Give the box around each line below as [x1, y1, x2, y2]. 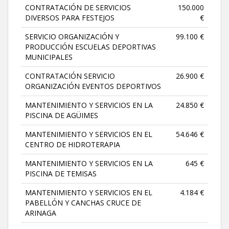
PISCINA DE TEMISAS [25, 168, 97, 178]
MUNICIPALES [25, 52, 73, 62]
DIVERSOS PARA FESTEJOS [25, 12, 114, 22]
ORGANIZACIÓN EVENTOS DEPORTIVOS [25, 81, 161, 91]
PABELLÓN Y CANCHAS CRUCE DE [25, 197, 141, 208]
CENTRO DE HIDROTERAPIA [25, 139, 120, 149]
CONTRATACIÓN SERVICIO [25, 71, 115, 81]
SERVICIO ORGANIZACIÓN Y [25, 31, 119, 41]
